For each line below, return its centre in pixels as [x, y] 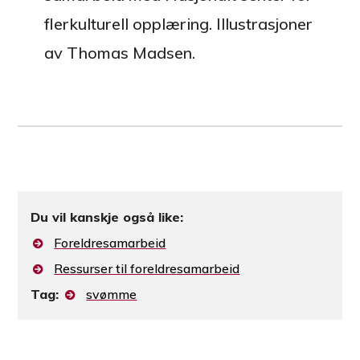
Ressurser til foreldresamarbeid [147, 269]
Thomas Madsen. [131, 53]
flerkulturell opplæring [126, 24]
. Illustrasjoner [260, 24]
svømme [112, 295]
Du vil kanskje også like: [107, 217]
